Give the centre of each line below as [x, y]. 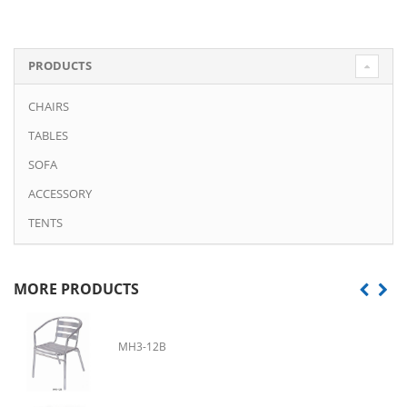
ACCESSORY [60, 193]
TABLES [48, 135]
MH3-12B [142, 346]
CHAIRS [49, 106]
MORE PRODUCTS [76, 288]
